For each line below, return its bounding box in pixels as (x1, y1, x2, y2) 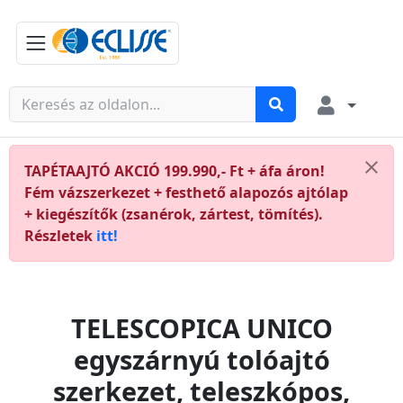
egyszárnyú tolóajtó (73, 341, 330, 377)
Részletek (24, 225, 96, 246)
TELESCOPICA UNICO (70, 309, 333, 345)
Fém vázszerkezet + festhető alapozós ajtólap (24, 182, 348, 202)
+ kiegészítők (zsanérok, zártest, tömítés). (24, 203, 323, 224)
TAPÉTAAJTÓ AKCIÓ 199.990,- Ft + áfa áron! (24, 160, 325, 181)
